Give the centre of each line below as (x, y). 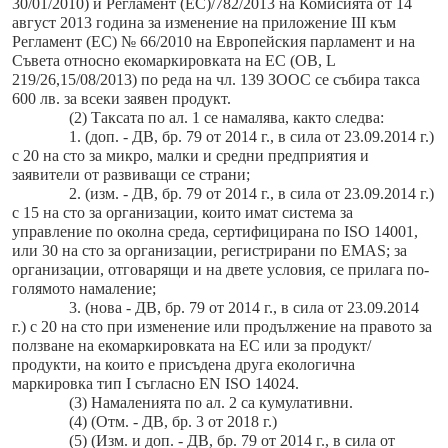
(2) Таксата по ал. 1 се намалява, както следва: (226, 118)
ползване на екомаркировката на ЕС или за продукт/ (191, 346)
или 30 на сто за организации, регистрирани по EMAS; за (209, 251)
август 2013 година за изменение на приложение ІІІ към (204, 23)
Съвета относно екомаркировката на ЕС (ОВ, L (173, 61)
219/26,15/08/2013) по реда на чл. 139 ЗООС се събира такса (216, 80)
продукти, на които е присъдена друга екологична (183, 365)
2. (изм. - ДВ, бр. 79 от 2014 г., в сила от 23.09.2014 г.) (251, 194)
